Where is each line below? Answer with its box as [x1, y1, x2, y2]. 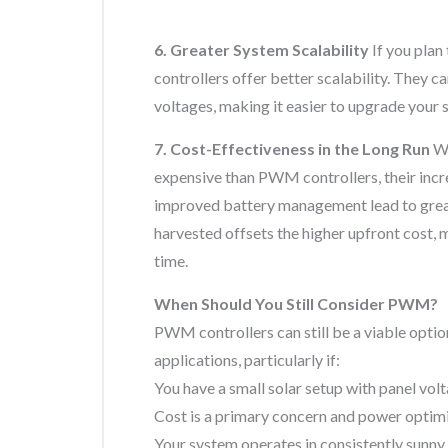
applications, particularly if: [154, 350, 340, 369]
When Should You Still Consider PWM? [154, 294, 438, 313]
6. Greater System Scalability [154, 40, 372, 59]
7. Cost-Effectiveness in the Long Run [154, 139, 433, 158]
